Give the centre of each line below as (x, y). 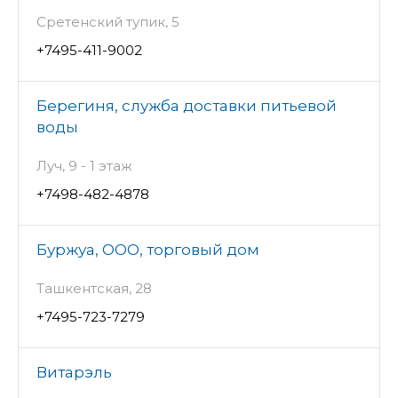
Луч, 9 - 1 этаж (84, 166)
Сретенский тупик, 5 (108, 22)
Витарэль (74, 373)
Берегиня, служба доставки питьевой (187, 106)
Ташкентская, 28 (94, 289)
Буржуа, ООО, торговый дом (148, 250)
